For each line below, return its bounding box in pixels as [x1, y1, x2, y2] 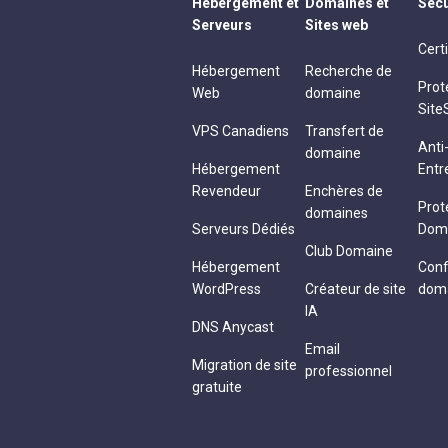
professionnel [305, 363, 392, 379]
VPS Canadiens [192, 123, 289, 139]
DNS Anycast [192, 319, 274, 335]
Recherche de [305, 63, 392, 79]
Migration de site [192, 357, 297, 373]
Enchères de [305, 183, 383, 199]
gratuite [192, 379, 242, 395]
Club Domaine [305, 243, 393, 259]
